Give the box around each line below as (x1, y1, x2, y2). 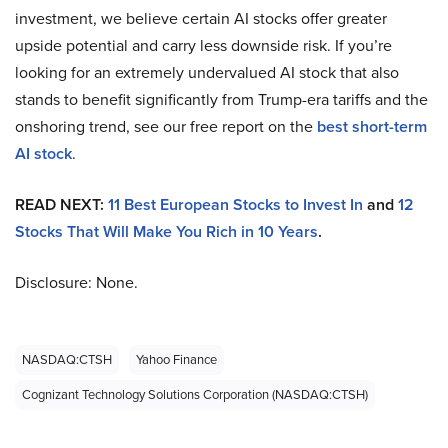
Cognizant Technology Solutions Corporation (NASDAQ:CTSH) (22, 385, 368, 405)
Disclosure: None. (15, 271, 138, 295)
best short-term (317, 115, 427, 139)
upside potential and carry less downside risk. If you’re (15, 34, 392, 58)
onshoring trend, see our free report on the (15, 115, 317, 139)
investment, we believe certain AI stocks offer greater (15, 7, 387, 31)
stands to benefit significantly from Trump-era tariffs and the (15, 88, 428, 112)
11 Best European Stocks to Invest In (108, 193, 363, 217)
